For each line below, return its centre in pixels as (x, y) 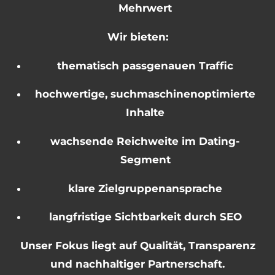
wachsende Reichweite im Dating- (145, 141)
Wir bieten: (137, 37)
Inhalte (145, 113)
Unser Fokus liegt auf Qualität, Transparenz (137, 245)
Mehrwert (145, 8)
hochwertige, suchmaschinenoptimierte (145, 94)
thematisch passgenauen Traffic (145, 65)
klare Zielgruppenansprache (145, 188)
